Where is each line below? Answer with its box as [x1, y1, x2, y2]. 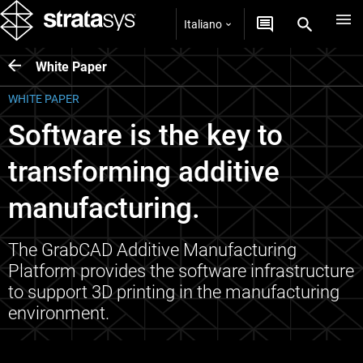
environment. [8, 303, 109, 323]
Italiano [184, 17, 222, 31]
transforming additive [8, 156, 280, 189]
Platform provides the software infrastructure [8, 261, 354, 281]
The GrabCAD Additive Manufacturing [8, 240, 297, 260]
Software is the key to [8, 119, 283, 152]
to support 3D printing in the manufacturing [8, 282, 340, 302]
